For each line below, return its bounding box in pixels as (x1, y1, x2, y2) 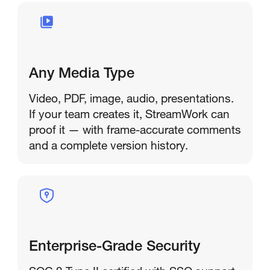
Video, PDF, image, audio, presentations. (28, 90, 234, 105)
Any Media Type (28, 67, 134, 82)
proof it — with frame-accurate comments (28, 122, 241, 136)
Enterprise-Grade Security (28, 240, 200, 256)
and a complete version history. (28, 137, 188, 152)
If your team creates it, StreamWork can (28, 106, 230, 121)
